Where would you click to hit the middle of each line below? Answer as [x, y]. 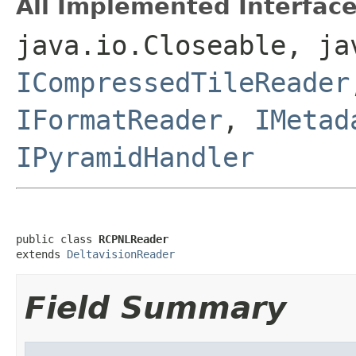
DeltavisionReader [121, 254]
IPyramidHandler [135, 157]
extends [41, 254]
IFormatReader [119, 120]
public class [57, 239]
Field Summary [155, 308]
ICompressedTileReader [183, 82]
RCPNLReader [133, 239]
